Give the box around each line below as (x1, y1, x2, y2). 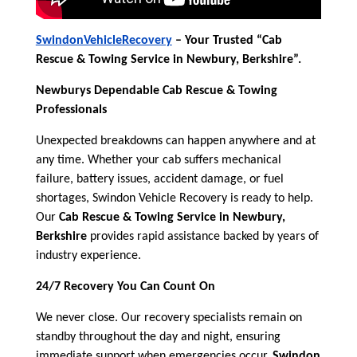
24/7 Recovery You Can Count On (35, 280, 215, 293)
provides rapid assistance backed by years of (86, 229, 319, 243)
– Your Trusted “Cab (171, 33, 282, 47)
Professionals (35, 103, 107, 116)
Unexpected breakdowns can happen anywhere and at (35, 134, 316, 147)
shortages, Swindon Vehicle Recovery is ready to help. (35, 191, 313, 205)
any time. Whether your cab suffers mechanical (35, 153, 281, 167)
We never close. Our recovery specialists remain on (35, 311, 302, 324)
